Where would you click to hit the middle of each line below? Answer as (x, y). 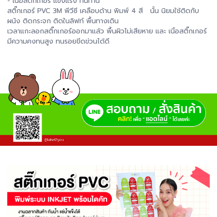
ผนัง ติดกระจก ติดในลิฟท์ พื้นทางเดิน (63, 21)
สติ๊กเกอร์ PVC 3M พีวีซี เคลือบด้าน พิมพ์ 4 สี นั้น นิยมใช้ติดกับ (103, 11)
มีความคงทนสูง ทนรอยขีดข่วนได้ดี (60, 41)
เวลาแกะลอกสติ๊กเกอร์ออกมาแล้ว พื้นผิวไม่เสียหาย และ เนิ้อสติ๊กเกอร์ (107, 31)
